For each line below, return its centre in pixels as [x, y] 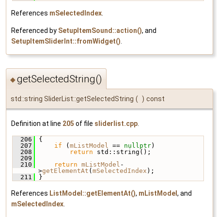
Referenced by [35, 31]
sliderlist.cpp [116, 123]
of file [84, 123]
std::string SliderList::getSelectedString [72, 99]
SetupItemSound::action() [100, 31]
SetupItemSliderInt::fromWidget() [66, 41]
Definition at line [37, 123]
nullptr [138, 145]
